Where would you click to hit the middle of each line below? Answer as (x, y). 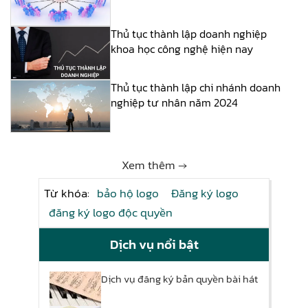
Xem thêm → (154, 165)
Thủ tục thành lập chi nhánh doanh (196, 87)
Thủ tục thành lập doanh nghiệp (189, 34)
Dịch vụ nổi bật (154, 245)
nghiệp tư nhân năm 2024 (175, 102)
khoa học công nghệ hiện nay (182, 49)
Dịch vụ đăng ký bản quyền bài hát (179, 279)
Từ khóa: (68, 194)
